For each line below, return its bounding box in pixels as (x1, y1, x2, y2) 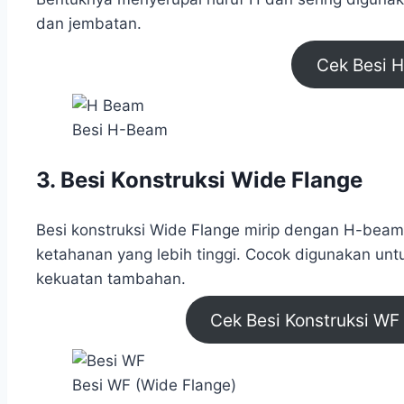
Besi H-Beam (72, 120, 168, 139)
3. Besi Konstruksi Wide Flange (36, 166, 363, 193)
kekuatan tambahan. (36, 269, 186, 288)
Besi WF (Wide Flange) (72, 375, 236, 394)
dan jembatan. (36, 14, 142, 32)
